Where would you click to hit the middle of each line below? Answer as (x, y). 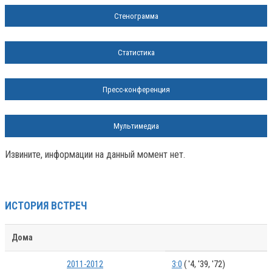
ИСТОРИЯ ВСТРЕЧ (46, 206)
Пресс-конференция (136, 89)
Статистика (136, 53)
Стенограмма (136, 16)
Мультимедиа (136, 126)
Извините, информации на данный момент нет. (95, 154)
